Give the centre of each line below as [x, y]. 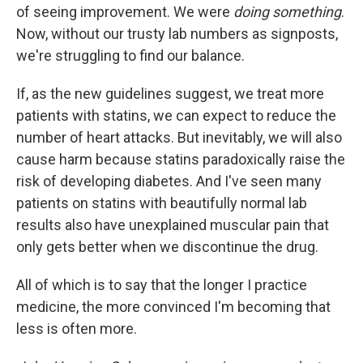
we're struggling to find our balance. [130, 56]
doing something [287, 12]
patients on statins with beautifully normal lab [162, 203]
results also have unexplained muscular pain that [173, 225]
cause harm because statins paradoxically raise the [181, 160]
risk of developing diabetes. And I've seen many [169, 181]
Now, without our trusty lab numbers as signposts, [177, 34]
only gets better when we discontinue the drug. [167, 247]
